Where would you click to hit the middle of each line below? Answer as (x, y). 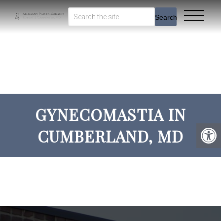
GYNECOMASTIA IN (110, 114)
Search (166, 17)
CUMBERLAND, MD (110, 136)
